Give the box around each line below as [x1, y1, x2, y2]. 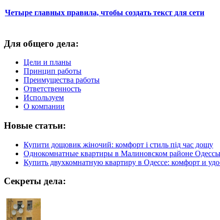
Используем [24, 93, 64, 102]
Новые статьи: [4, 120, 66, 131]
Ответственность [24, 84, 81, 93]
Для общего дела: [4, 38, 79, 49]
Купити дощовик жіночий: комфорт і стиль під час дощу [24, 140, 213, 149]
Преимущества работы [24, 76, 100, 84]
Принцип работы [24, 67, 82, 76]
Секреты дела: [4, 176, 66, 187]
